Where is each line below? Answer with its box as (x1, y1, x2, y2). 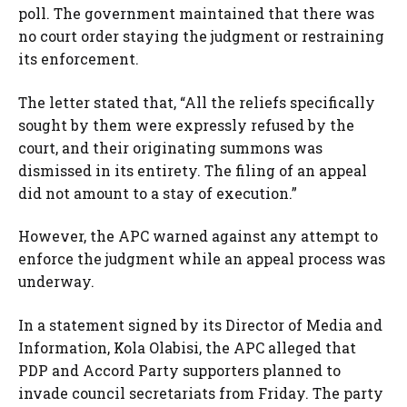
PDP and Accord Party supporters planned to (18, 360, 341, 380)
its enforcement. (18, 49, 139, 69)
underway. (18, 272, 94, 292)
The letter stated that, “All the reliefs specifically (18, 92, 375, 112)
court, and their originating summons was (18, 137, 323, 157)
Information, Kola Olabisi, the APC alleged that (18, 337, 356, 357)
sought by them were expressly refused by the (18, 114, 354, 134)
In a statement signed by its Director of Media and (18, 314, 382, 334)
